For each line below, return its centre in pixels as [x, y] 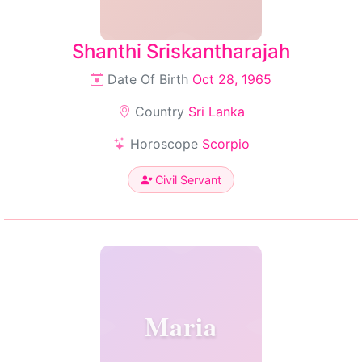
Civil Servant [187, 180]
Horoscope [164, 144]
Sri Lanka [216, 112]
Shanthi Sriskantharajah [181, 51]
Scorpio [225, 144]
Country [159, 112]
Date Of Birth [148, 79]
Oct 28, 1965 [232, 79]
